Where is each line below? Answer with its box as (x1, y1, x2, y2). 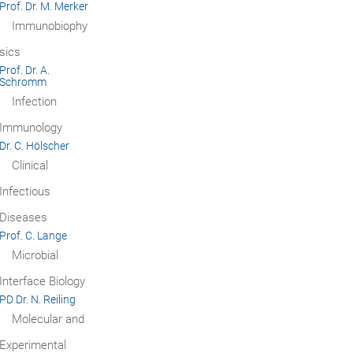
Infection (11, 95, 57, 110)
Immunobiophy (11, 19, 87, 34)
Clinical (11, 158, 48, 173)
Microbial (11, 248, 58, 263)
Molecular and (11, 312, 84, 327)
